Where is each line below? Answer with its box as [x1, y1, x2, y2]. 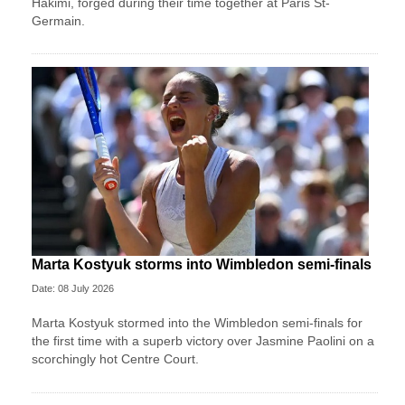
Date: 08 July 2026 [32, 283, 114, 295]
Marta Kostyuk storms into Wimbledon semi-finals [32, 257, 372, 273]
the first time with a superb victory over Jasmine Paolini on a [32, 334, 374, 349]
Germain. [32, 13, 85, 28]
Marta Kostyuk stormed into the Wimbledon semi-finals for [32, 316, 363, 331]
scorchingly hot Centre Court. [32, 352, 199, 367]
